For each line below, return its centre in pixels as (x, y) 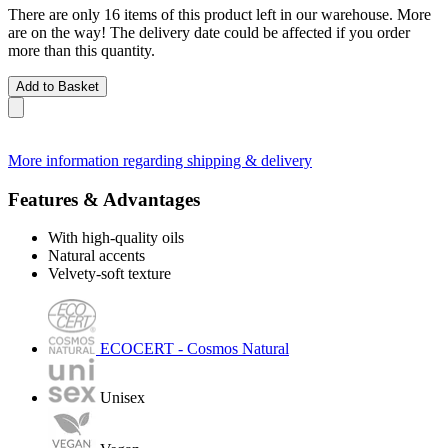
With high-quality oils (116, 238)
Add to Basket (57, 86)
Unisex (122, 398)
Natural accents (96, 256)
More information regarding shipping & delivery (160, 160)
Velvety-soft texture (109, 274)
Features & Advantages (104, 199)
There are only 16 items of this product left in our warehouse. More (219, 14)
